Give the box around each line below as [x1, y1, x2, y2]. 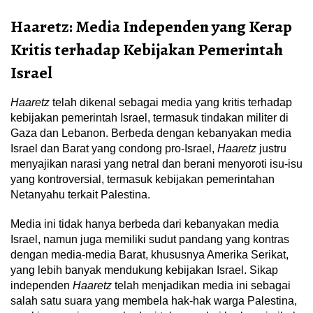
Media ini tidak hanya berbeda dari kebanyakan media [10, 218, 279, 231]
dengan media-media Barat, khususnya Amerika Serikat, [10, 249, 289, 261]
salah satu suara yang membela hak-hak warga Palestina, [10, 295, 297, 307]
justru [256, 143, 286, 155]
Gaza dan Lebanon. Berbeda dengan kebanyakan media [10, 127, 291, 140]
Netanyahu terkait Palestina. [10, 189, 150, 201]
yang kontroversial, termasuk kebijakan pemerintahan [10, 173, 275, 186]
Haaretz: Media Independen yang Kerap [10, 15, 292, 38]
